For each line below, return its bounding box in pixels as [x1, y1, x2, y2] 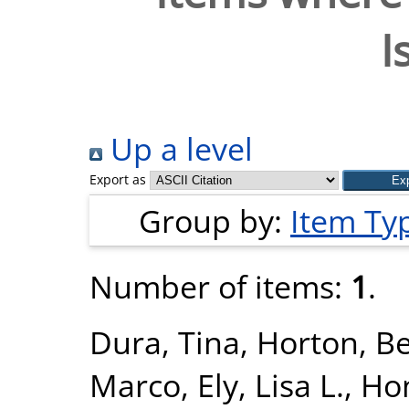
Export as [89, 171, 146, 188]
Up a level [102, 127, 253, 170]
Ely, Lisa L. [197, 363, 344, 406]
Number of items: [89, 265, 351, 308]
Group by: [139, 199, 290, 242]
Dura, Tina [89, 320, 240, 363]
